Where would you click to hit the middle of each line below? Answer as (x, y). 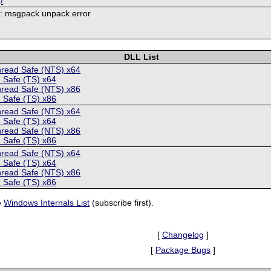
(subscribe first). (122, 203)
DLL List (142, 57)
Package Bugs (183, 250)
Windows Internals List (47, 203)
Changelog (183, 234)
